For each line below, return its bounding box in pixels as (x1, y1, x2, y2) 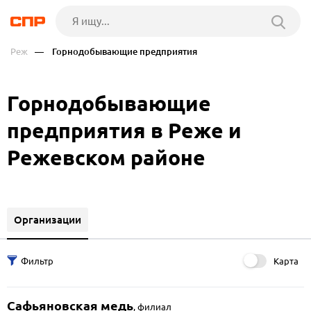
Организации (14, 213, 81, 226)
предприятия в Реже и (7, 118, 242, 143)
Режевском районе (7, 145, 205, 170)
